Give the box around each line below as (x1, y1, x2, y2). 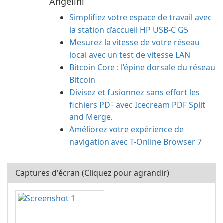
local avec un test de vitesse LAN (69, 49, 190, 60)
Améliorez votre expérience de (69, 124, 184, 135)
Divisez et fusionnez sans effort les (69, 87, 200, 98)
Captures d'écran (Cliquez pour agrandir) (15, 167, 169, 178)
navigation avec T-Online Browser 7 (69, 136, 202, 147)
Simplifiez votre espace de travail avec (69, 12, 212, 23)
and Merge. (69, 111, 112, 122)
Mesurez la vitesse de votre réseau (69, 37, 200, 48)
